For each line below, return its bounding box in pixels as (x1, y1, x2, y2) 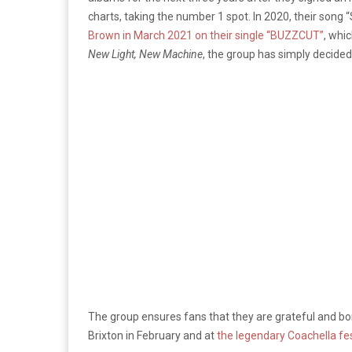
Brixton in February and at (88, 329, 217, 343)
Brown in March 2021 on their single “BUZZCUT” (88, 29, 324, 42)
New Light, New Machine (88, 48, 203, 61)
